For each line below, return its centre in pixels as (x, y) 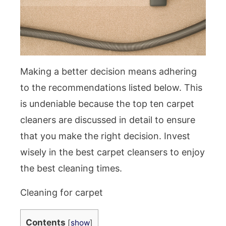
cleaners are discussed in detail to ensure (108, 120)
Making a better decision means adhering (108, 72)
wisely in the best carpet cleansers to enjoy (112, 152)
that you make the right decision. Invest (105, 136)
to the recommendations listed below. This (111, 88)
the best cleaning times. (71, 168)
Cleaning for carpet (62, 193)
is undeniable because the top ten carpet (107, 104)
